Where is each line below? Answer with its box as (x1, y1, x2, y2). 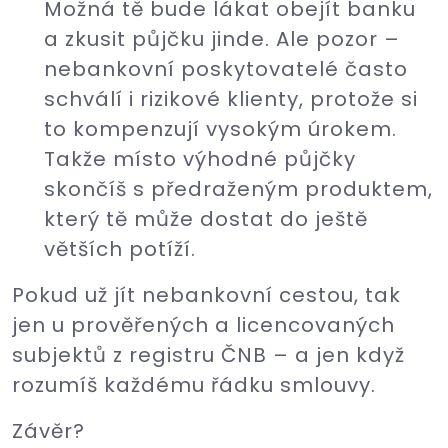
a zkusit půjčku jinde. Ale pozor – (44, 25, 400, 53)
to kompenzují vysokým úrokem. (44, 115, 397, 143)
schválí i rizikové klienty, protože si (44, 85, 418, 113)
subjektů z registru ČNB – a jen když (12, 341, 405, 369)
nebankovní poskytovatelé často (44, 55, 408, 83)
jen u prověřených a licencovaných (12, 311, 395, 339)
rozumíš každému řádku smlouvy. (12, 371, 376, 399)
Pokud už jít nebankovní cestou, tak (12, 281, 401, 309)
